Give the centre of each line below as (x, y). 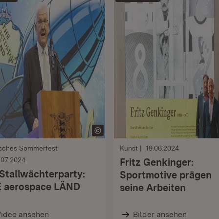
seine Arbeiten (153, 188)
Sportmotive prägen (166, 175)
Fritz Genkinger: (157, 162)
